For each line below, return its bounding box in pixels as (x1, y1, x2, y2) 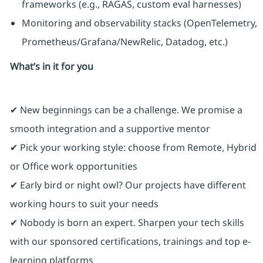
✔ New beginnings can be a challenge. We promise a (9, 103, 242, 117)
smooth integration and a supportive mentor (9, 122, 210, 136)
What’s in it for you (9, 60, 93, 73)
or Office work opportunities (9, 160, 137, 173)
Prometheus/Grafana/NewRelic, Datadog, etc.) (21, 35, 228, 49)
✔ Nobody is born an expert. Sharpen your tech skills (9, 216, 244, 230)
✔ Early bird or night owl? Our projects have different (9, 178, 246, 192)
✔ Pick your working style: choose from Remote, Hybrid (9, 141, 257, 154)
